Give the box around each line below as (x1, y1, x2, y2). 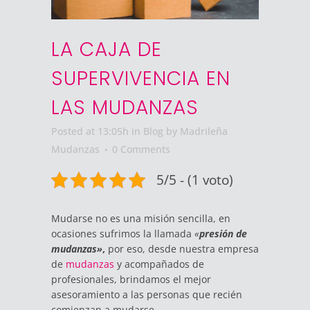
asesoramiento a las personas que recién (51, 287, 242, 301)
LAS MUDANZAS (51, 93, 199, 121)
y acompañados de (114, 257, 204, 271)
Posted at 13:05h (51, 124, 129, 138)
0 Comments (112, 142, 170, 156)
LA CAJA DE (51, 35, 162, 63)
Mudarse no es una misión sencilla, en (51, 211, 230, 225)
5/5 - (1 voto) (156, 170, 233, 189)
